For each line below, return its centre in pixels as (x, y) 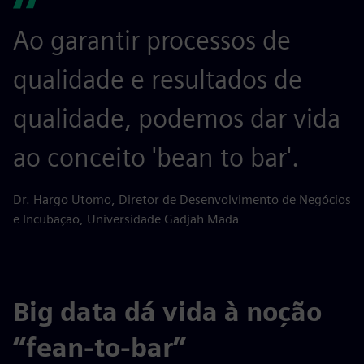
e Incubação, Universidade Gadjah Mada (126, 219)
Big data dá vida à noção (167, 312)
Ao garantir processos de (152, 40)
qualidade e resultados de (158, 79)
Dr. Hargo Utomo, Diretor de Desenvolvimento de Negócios (182, 199)
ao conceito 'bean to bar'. (156, 157)
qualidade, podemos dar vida (177, 118)
